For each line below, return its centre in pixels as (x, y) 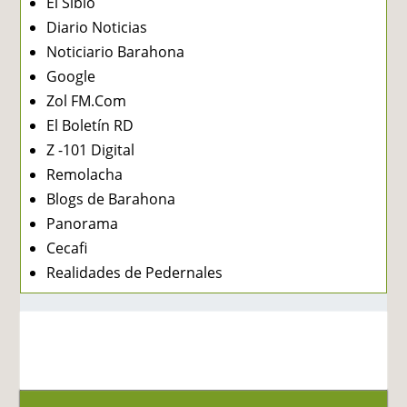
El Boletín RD (90, 125)
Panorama (83, 223)
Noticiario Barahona (116, 51)
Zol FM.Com (87, 100)
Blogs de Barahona (111, 199)
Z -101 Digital (91, 149)
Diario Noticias (97, 27)
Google (71, 76)
